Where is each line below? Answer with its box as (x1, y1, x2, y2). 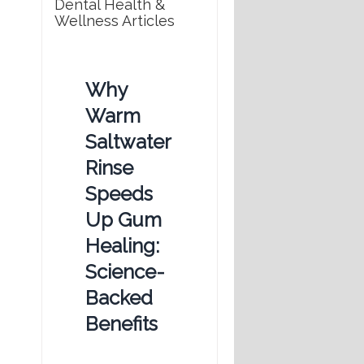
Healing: (85, 234, 159, 258)
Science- (85, 260, 165, 284)
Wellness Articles (54, 12, 175, 30)
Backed (85, 286, 153, 310)
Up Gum (85, 208, 162, 232)
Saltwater (85, 130, 171, 154)
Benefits (85, 312, 158, 336)
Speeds (85, 182, 153, 206)
